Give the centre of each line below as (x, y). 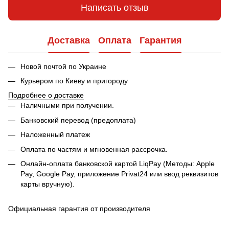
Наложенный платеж (55, 135)
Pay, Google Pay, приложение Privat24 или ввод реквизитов (119, 174)
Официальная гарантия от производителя (79, 209)
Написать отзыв (114, 8)
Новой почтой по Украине (63, 66)
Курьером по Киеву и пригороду (74, 81)
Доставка (68, 41)
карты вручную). (48, 184)
